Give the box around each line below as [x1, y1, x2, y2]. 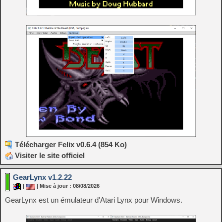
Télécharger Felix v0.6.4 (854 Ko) [15, 140, 127, 149]
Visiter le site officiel [13, 151, 85, 160]
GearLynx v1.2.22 [13, 173, 72, 182]
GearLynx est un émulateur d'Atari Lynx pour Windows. [5, 196, 182, 205]
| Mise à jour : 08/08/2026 [35, 183, 100, 189]
